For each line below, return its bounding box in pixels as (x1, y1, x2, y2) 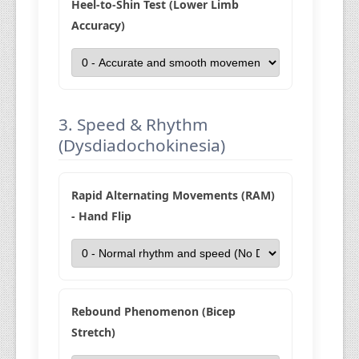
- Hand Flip (71, 208, 132, 224)
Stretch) (71, 325, 116, 340)
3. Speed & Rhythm (58, 113, 208, 135)
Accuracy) (71, 18, 126, 33)
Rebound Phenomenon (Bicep (71, 304, 236, 319)
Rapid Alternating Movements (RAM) (71, 188, 276, 203)
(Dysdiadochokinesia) (58, 134, 226, 156)
